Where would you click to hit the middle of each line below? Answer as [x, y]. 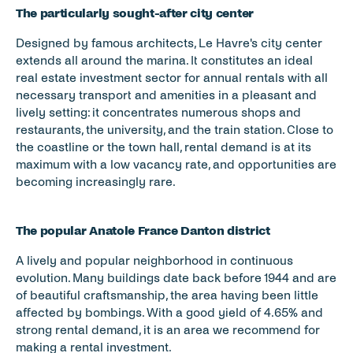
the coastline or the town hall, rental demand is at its [163, 147]
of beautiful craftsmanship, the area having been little [167, 295]
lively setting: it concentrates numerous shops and [158, 112]
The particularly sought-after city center [136, 13]
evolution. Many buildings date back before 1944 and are [176, 278]
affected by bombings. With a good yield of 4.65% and [169, 312]
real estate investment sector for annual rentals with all [172, 78]
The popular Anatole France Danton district [146, 230]
